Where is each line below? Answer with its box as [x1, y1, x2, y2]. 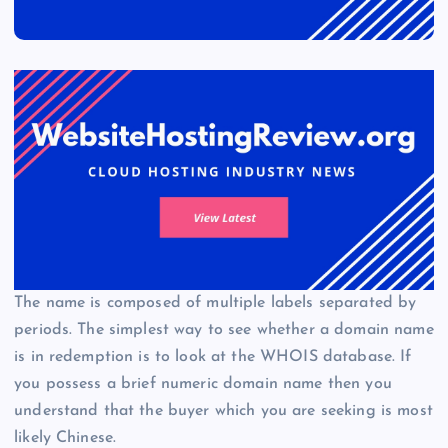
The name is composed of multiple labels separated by [14, 294, 417, 311]
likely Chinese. [14, 429, 117, 446]
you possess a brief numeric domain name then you [14, 375, 392, 392]
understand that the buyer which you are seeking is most [14, 402, 433, 419]
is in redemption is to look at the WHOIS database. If [14, 348, 412, 365]
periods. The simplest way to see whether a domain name [14, 321, 434, 338]
